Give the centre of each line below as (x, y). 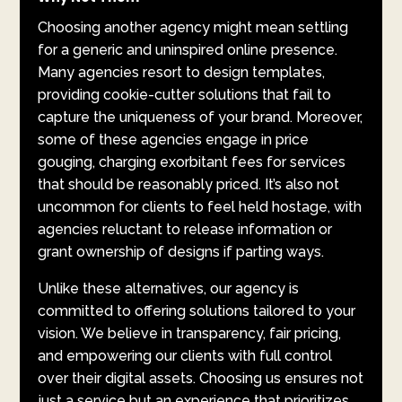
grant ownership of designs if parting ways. (181, 252)
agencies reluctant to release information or (185, 230)
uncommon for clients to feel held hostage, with (200, 207)
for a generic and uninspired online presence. (188, 50)
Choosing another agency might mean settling (193, 28)
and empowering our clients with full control (185, 356)
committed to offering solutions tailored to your (197, 311)
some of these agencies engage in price (174, 140)
